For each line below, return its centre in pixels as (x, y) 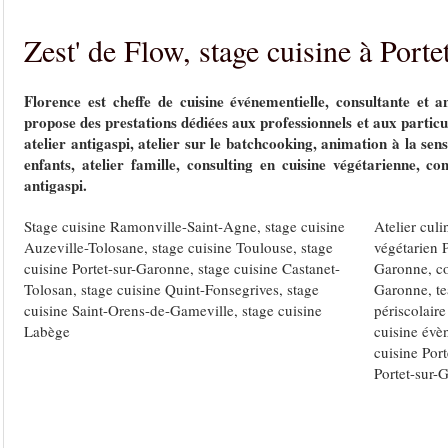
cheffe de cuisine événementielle (219, 101)
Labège (47, 331)
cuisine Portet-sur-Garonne (107, 268)
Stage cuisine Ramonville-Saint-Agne (140, 226)
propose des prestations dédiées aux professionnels (190, 122)
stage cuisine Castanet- (269, 268)
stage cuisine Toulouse (222, 247)
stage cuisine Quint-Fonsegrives (180, 289)
